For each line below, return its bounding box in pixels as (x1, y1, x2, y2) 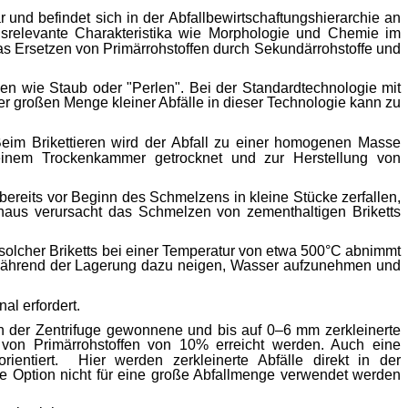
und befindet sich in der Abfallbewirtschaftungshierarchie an (8, 9, 402, 25)
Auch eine (331, 336, 402, 352)
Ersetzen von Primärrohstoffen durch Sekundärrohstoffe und (14, 40, 402, 56)
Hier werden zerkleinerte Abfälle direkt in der (77, 352, 402, 368)
